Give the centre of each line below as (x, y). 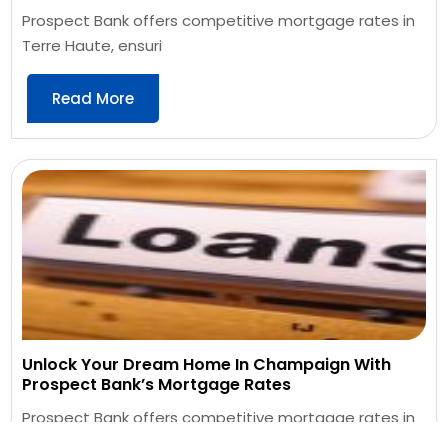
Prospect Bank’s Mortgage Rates (157, 384)
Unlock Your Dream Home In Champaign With (207, 364)
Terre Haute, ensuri (92, 45)
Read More (93, 98)
